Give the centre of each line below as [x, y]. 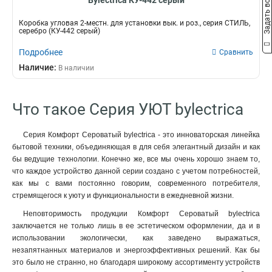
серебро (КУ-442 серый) [59, 31]
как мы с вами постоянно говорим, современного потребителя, [136, 183]
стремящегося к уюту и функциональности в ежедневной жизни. [123, 195]
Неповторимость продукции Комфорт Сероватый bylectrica [141, 214]
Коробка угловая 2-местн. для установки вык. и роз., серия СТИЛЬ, [134, 23]
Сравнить [236, 52]
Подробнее [41, 52]
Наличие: [39, 67]
